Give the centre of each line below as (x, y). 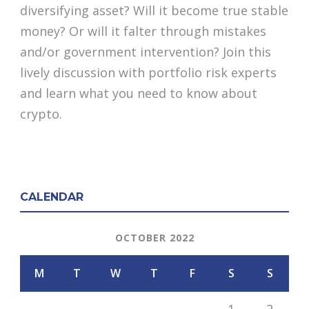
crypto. (41, 113)
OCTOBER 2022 (154, 237)
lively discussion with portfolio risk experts (148, 72)
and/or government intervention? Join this (146, 51)
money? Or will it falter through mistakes (143, 31)
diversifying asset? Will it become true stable (154, 10)
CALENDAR (52, 197)
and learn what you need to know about (139, 93)
